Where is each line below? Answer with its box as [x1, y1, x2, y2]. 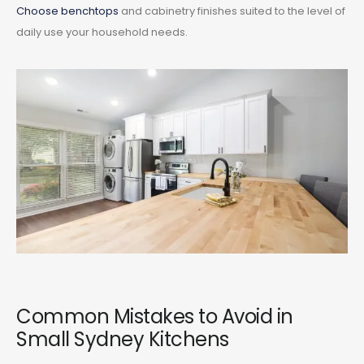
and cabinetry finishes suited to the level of [119, 2, 345, 19]
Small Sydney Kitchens [16, 325, 229, 353]
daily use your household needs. [16, 24, 188, 40]
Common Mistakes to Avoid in [16, 302, 293, 330]
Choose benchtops [16, 2, 119, 19]
